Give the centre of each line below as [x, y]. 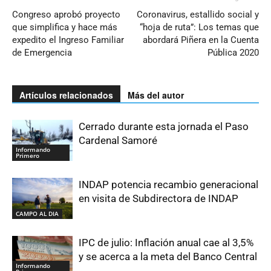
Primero [28, 156]
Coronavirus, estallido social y [198, 14]
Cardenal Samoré [118, 140]
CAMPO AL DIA [37, 214]
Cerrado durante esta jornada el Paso [164, 126]
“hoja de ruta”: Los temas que [199, 27]
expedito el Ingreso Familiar [68, 40]
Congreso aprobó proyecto [66, 14]
